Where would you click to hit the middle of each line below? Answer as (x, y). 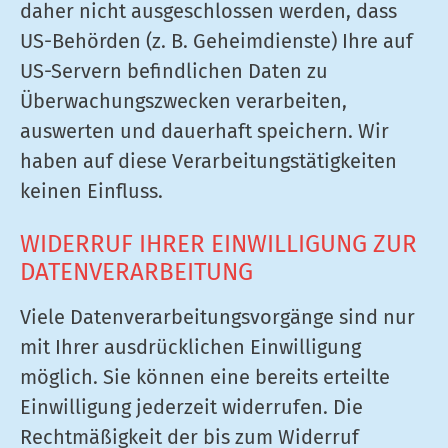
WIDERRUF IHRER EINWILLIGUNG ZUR (218, 244)
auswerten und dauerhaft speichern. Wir (204, 131)
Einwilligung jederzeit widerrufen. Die (191, 407)
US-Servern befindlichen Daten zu (174, 71)
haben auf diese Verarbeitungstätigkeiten (208, 161)
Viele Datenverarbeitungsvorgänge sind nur (217, 317)
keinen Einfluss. (91, 191)
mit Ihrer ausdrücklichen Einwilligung (190, 347)
